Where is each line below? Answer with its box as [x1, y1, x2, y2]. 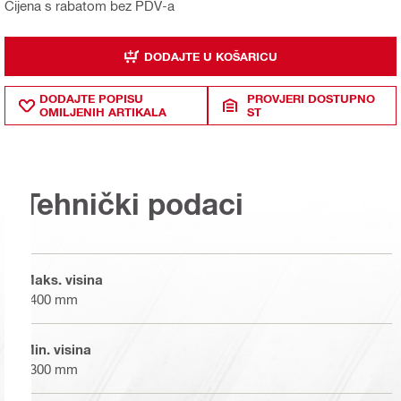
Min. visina [22, 340, 91, 357]
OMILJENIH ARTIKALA [39, 105, 166, 120]
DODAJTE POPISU [39, 91, 143, 107]
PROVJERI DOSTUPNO [247, 91, 376, 107]
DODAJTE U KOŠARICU [144, 48, 277, 64]
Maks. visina [22, 270, 103, 287]
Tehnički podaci [22, 186, 243, 222]
